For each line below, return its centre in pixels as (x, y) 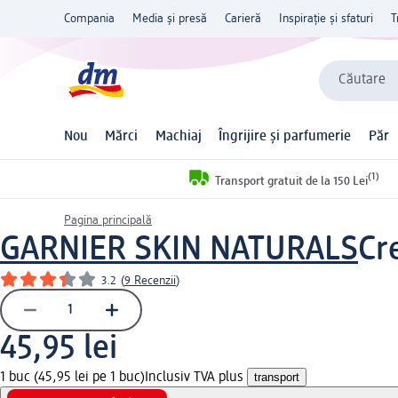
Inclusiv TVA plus (196, 377)
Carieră (243, 19)
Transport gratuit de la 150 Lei (291, 181)
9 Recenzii (150, 280)
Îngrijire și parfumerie (285, 137)
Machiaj (178, 137)
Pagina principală (108, 220)
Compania (89, 19)
